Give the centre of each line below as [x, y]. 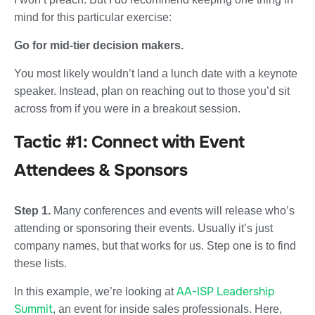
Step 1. [34, 210]
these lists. [40, 263]
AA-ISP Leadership [226, 291]
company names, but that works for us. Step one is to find [155, 245]
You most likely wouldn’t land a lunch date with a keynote [156, 73]
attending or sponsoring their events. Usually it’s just [143, 228]
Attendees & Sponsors [101, 170]
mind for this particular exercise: [93, 17]
